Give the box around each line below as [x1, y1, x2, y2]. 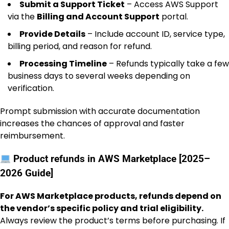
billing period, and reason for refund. [8, 40, 152, 53]
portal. [159, 11, 188, 23]
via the [8, 11, 37, 23]
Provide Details [19, 28, 85, 40]
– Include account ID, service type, [85, 28, 225, 40]
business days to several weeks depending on [8, 70, 190, 82]
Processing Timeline [19, 58, 107, 70]
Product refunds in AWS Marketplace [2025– [11, 153, 211, 165]
